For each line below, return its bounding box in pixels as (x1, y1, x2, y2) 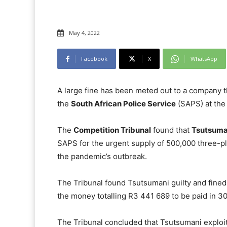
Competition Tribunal (73, 125, 151, 135)
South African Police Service (71, 99, 176, 109)
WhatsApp (191, 55, 217, 63)
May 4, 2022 (69, 29, 100, 37)
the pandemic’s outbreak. (57, 152, 147, 162)
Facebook (81, 55, 107, 63)
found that (151, 125, 192, 135)
